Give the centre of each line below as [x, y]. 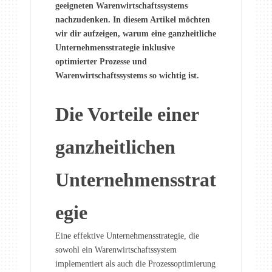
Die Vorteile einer [127, 114]
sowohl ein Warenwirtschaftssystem [116, 250]
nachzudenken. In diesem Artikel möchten [133, 20]
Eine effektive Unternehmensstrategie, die [127, 236]
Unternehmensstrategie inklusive [115, 48]
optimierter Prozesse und [101, 62]
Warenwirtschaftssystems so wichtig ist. [127, 76]
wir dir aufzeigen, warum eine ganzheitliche [136, 34]
